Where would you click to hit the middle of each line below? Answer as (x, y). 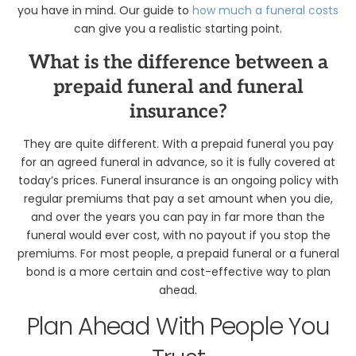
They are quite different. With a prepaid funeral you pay (178, 143)
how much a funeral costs (265, 10)
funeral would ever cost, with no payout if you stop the (178, 235)
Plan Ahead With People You (178, 327)
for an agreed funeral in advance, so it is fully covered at (178, 162)
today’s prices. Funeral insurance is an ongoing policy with (178, 180)
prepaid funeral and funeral (178, 87)
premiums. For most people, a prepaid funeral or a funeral (178, 253)
